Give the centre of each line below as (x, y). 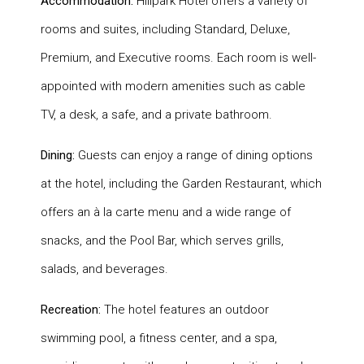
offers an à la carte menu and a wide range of (166, 212)
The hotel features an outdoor (185, 309)
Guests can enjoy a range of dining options (194, 155)
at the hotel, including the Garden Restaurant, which (181, 183)
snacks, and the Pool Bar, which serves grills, (162, 240)
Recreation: (71, 309)
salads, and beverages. (104, 269)
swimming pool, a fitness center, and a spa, (159, 338)
